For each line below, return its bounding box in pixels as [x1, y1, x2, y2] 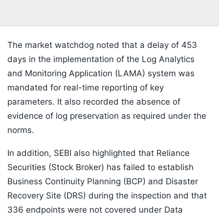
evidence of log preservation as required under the [7, 111, 206, 121]
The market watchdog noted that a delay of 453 [7, 40, 197, 50]
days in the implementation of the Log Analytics [7, 54, 195, 65]
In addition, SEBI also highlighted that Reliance [7, 148, 190, 158]
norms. [7, 125, 34, 135]
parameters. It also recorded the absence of [7, 97, 180, 107]
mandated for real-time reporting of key [7, 83, 164, 93]
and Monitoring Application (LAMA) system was [7, 68, 195, 79]
